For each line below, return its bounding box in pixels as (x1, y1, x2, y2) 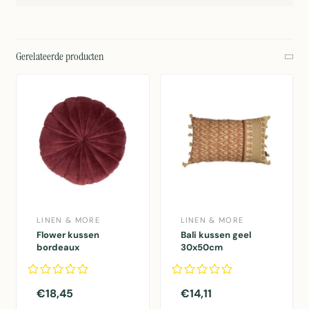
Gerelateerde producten (16, 49, 104, 64)
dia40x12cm (37, 253, 90, 266)
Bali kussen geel (180, 228, 251, 241)
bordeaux (37, 241, 79, 253)
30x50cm (180, 241, 223, 253)
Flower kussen (37, 228, 99, 241)
